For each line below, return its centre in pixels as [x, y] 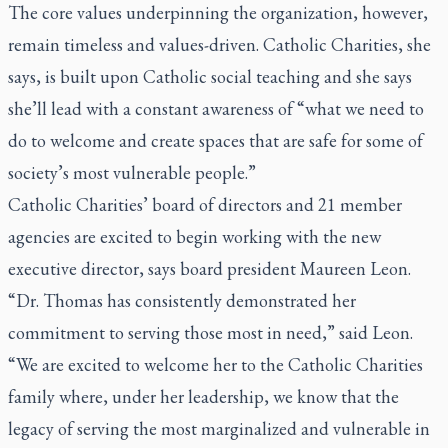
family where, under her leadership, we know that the [203, 396]
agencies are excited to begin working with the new [194, 236]
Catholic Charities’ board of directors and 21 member [205, 204]
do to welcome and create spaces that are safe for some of [215, 140]
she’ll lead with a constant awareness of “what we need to [216, 108]
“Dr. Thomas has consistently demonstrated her [182, 300]
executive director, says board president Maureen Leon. [211, 268]
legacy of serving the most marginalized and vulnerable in [219, 428]
